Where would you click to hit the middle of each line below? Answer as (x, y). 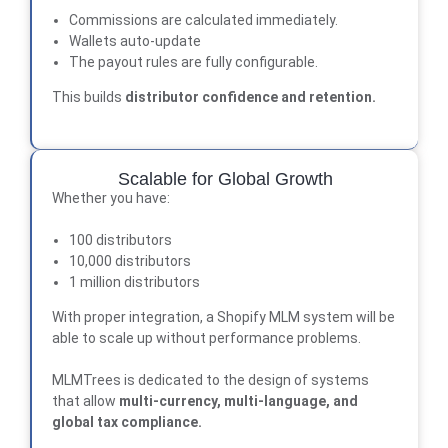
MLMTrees (86, 379)
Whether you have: (111, 197)
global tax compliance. (127, 421)
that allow (85, 400)
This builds (88, 96)
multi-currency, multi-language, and (238, 400)
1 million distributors (134, 281)
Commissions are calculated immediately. (203, 19)
